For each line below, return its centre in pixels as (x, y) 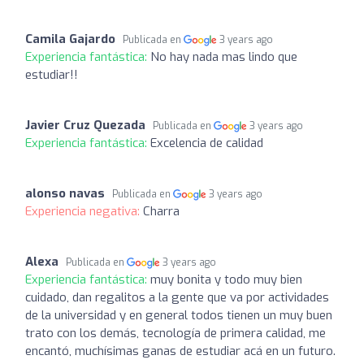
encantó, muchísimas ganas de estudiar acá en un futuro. (180, 351)
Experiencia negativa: (84, 211)
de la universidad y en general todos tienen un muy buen (179, 315)
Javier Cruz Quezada (85, 125)
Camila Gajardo (70, 39)
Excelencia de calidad (207, 143)
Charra (161, 211)
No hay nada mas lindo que (224, 56)
